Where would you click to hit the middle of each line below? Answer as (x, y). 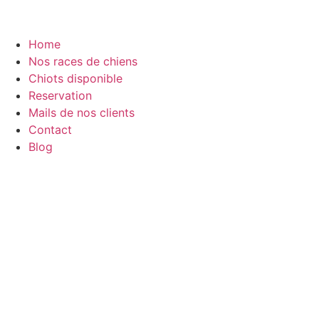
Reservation (60, 95)
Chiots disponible (75, 78)
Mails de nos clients (82, 113)
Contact (50, 130)
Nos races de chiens (83, 61)
